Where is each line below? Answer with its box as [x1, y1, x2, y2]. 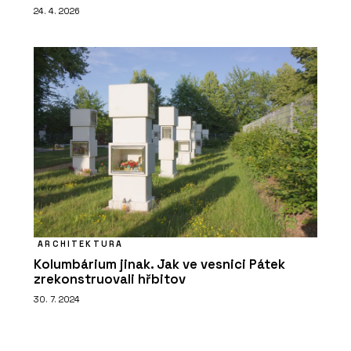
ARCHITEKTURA [38, 237, 124, 249]
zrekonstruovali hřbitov [34, 270, 186, 288]
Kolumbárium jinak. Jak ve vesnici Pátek [34, 255, 285, 273]
